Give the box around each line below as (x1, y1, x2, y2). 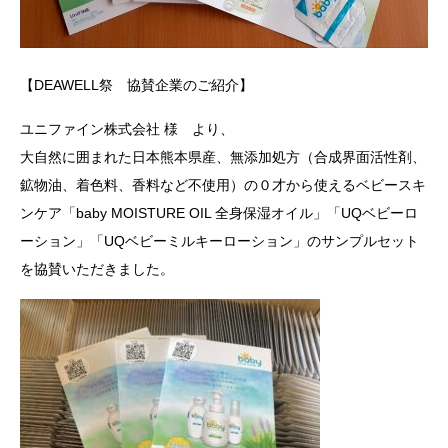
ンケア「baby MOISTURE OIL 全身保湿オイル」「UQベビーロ (20, 205, 418, 222)
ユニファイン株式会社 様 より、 (20, 121, 234, 138)
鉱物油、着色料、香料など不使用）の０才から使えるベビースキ (20, 177, 426, 194)
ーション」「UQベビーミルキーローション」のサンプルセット (20, 233, 419, 250)
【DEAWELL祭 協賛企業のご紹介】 (20, 77, 253, 94)
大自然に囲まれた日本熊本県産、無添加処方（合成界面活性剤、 (20, 149, 426, 166)
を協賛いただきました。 (20, 261, 174, 278)
